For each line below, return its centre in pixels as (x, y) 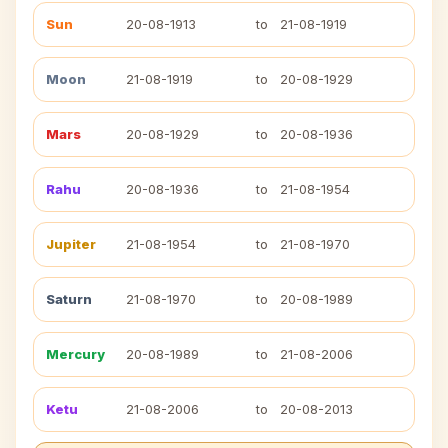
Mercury (75, 354)
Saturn (69, 299)
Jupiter (71, 244)
